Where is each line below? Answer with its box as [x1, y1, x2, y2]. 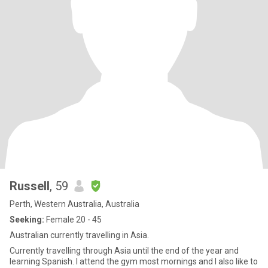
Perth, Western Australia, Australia [10, 199, 139, 209]
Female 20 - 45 [44, 215, 102, 224]
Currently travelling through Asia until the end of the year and [10, 246, 239, 255]
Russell [10, 179, 50, 193]
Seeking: [10, 215, 44, 224]
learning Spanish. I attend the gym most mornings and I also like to [10, 257, 258, 266]
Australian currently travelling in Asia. [10, 230, 149, 240]
